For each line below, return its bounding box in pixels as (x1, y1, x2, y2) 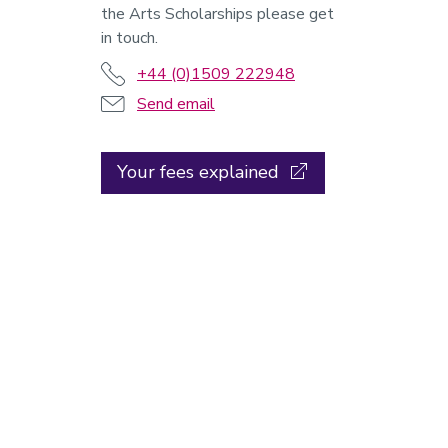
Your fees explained (117, 160, 279, 184)
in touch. (101, 27, 158, 49)
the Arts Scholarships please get (101, 3, 334, 25)
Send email (137, 93, 215, 115)
